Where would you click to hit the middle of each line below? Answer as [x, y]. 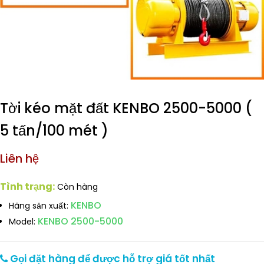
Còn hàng [77, 187]
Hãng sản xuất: [39, 206]
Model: [22, 222]
